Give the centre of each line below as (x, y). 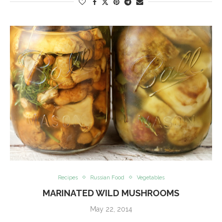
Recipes (68, 177)
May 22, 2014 (111, 209)
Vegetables (150, 177)
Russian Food (107, 177)
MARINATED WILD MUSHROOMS (111, 193)
